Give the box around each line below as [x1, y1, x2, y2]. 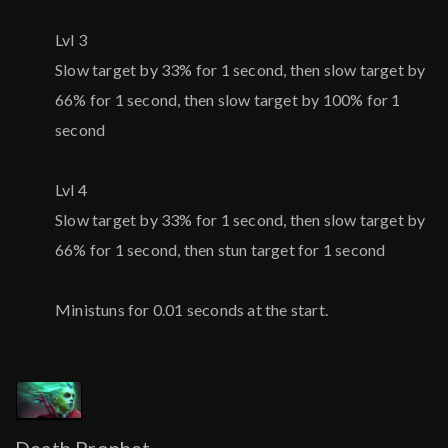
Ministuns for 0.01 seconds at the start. [55, 300, 328, 320]
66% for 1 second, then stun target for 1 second [55, 240, 386, 260]
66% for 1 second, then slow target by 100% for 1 [55, 90, 401, 110]
